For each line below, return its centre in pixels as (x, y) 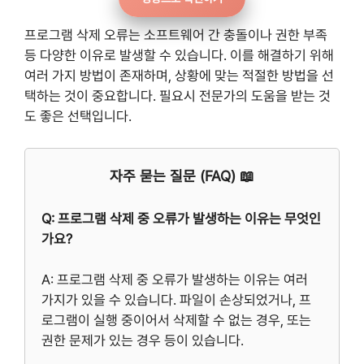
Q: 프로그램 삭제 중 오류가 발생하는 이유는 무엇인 (181, 218)
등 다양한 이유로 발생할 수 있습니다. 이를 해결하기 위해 (179, 56)
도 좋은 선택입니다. (78, 117)
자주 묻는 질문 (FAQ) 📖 (182, 175)
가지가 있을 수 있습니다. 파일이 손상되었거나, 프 (176, 300)
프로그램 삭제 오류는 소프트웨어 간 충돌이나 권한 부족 (176, 35)
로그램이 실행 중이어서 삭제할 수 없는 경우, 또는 (176, 321)
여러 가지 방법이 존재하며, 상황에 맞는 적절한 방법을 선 (179, 76)
